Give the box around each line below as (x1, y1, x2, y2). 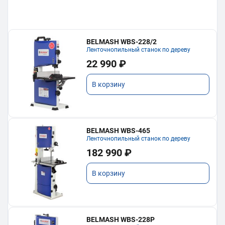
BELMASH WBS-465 (86, 127, 151, 135)
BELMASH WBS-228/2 (86, 38, 157, 46)
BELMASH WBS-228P (86, 215, 155, 224)
